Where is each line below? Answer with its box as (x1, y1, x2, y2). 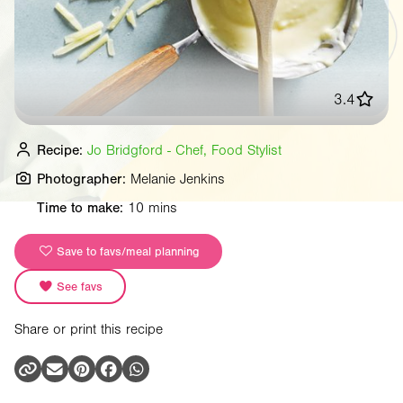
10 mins (128, 199, 177, 216)
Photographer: (37, 170, 126, 187)
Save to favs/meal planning (53, 245, 199, 259)
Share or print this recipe (14, 321, 163, 338)
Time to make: (37, 199, 123, 216)
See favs (53, 280, 103, 294)
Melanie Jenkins (130, 170, 225, 187)
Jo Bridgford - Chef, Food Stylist (87, 141, 282, 158)
